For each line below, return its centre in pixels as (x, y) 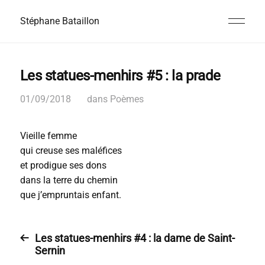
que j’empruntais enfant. (70, 195)
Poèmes (127, 99)
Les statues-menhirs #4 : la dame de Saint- (135, 238)
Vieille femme (48, 136)
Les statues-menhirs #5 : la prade (120, 76)
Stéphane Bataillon (59, 21)
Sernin (50, 251)
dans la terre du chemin (69, 180)
